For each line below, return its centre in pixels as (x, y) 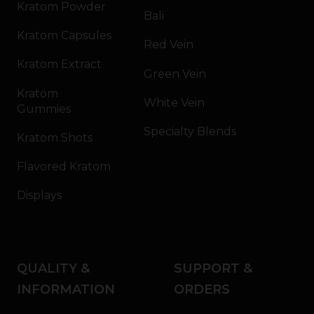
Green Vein (175, 74)
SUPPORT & (213, 269)
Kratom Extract (59, 64)
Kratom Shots (55, 137)
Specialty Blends (190, 131)
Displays (39, 196)
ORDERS (202, 290)
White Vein (175, 102)
